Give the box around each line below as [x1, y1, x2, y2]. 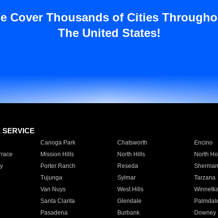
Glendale [117, 198, 142, 204]
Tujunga [40, 174, 62, 181]
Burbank [117, 209, 140, 216]
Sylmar [117, 174, 136, 181]
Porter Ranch [40, 163, 75, 169]
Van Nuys [40, 186, 66, 193]
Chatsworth [117, 139, 147, 146]
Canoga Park [40, 139, 75, 146]
